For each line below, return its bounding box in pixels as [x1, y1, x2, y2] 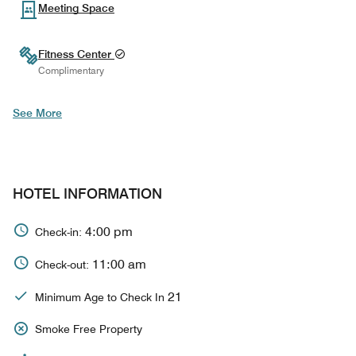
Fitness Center [38, 48, 114, 60]
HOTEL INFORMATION [13, 185, 162, 202]
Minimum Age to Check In [35, 290, 168, 304]
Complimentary [38, 64, 104, 77]
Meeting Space [38, 2, 114, 14]
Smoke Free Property [35, 323, 142, 335]
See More [13, 106, 62, 119]
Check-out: [35, 257, 92, 271]
